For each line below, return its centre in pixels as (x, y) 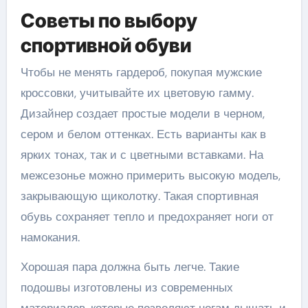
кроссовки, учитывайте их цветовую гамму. (137, 93)
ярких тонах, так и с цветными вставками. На (142, 155)
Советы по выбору (109, 20)
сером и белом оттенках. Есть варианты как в (143, 134)
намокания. (50, 238)
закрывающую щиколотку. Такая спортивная (139, 196)
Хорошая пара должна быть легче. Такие (130, 267)
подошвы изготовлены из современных (126, 288)
